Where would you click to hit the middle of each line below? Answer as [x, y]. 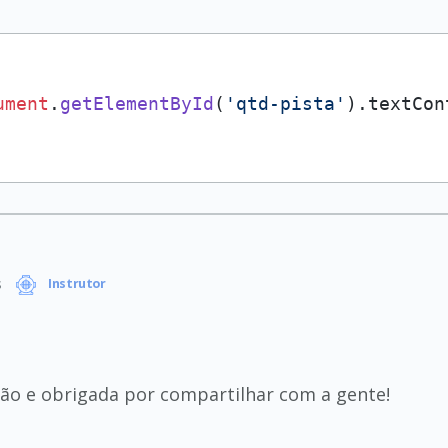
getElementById [137, 103]
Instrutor [75, 284]
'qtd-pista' [285, 103]
